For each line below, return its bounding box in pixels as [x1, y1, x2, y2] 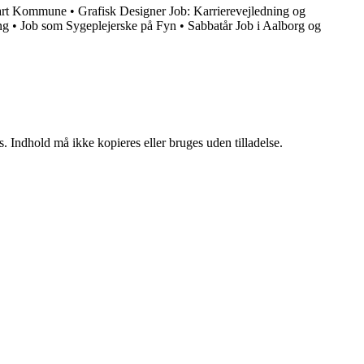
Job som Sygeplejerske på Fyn [20, 19, 176, 32]
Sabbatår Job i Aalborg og [188, 19, 321, 32]
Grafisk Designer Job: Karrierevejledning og [78, 4, 305, 18]
